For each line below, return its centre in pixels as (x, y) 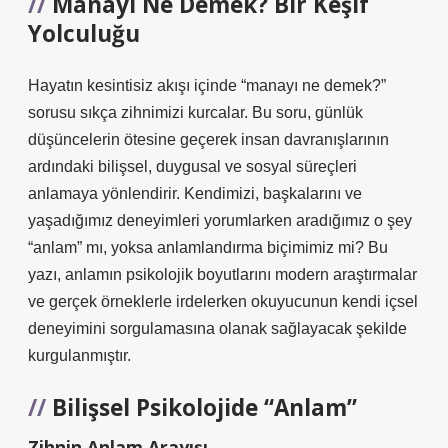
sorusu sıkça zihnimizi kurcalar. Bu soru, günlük (195, 112)
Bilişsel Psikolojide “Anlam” (204, 407)
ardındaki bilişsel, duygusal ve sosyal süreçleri (192, 166)
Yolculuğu (84, 33)
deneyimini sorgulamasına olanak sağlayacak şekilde (217, 328)
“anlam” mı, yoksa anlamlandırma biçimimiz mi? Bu (208, 247)
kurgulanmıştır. (79, 355)
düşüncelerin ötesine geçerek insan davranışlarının (208, 139)
